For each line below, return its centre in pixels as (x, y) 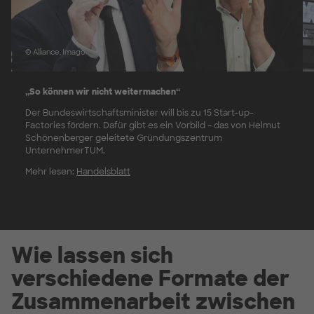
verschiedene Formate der (150, 278)
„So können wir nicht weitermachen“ (103, 91)
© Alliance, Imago (55, 52)
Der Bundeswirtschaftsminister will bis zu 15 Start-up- (139, 112)
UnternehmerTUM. (65, 150)
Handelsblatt (103, 171)
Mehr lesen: (51, 171)
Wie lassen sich (92, 255)
